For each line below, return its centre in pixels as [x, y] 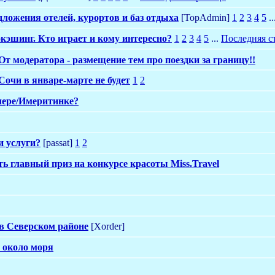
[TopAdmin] [205, 17]
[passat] [58, 142]
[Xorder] [107, 226]
